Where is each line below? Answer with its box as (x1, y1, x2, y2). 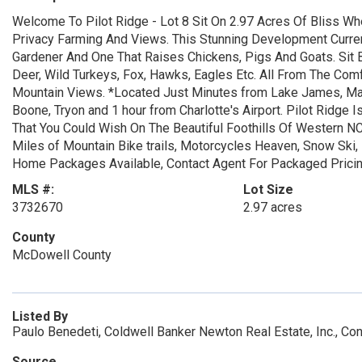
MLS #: (12, 182, 54, 197)
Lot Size (242, 182, 293, 197)
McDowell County (12, 247, 112, 263)
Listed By (12, 309, 68, 324)
